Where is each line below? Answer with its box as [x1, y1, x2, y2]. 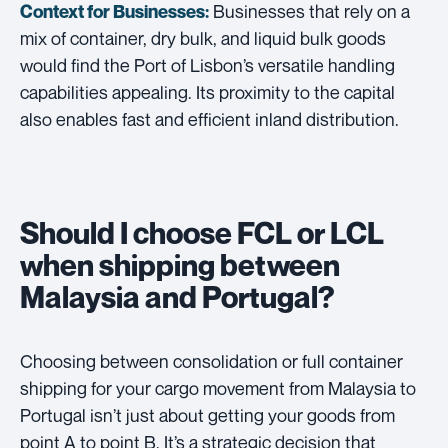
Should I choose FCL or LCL [20, 214, 384, 251]
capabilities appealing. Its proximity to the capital [20, 80, 395, 103]
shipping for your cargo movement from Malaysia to [20, 376, 416, 399]
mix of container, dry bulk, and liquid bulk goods [20, 26, 386, 49]
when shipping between [20, 246, 340, 283]
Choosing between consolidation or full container [20, 349, 403, 372]
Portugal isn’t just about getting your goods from [20, 403, 395, 426]
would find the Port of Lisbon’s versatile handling [20, 53, 395, 76]
